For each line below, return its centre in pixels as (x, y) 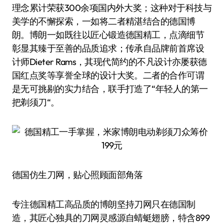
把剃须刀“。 (36, 102)
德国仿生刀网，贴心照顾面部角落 (77, 175)
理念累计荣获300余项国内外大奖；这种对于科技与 (112, 8)
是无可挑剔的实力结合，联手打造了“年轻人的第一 (110, 89)
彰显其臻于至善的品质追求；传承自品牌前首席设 (108, 48)
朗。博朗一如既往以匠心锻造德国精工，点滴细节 (108, 35)
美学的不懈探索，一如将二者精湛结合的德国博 (104, 21)
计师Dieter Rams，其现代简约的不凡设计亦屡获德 (109, 62)
